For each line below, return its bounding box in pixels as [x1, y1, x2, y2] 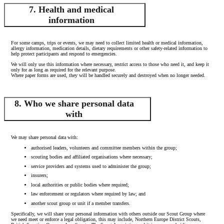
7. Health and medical [28, 4, 114, 14]
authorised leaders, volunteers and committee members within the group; [30, 144, 177, 150]
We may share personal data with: [10, 134, 78, 140]
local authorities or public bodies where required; [30, 181, 129, 187]
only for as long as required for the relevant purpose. [10, 67, 116, 73]
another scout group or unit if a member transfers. [30, 200, 130, 206]
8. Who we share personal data [14, 98, 134, 109]
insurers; [30, 172, 48, 178]
